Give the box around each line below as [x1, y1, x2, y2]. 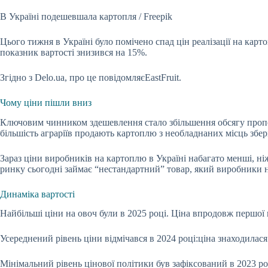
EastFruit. [145, 72, 181, 83]
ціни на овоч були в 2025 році [45, 208, 166, 219]
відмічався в [105, 233, 157, 244]
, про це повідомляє [65, 72, 145, 83]
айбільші [7, 208, 45, 219]
